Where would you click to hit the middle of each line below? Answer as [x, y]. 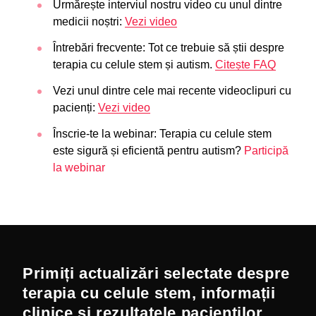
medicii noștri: [89, 22]
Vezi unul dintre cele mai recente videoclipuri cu [172, 91]
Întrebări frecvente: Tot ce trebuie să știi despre [169, 48]
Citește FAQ [245, 65]
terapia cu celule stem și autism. [134, 65]
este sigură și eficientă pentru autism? [148, 151]
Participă [266, 151]
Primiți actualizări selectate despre [157, 273]
